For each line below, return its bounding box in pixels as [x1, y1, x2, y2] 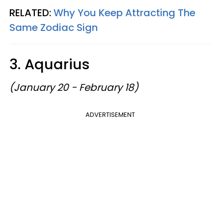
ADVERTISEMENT [85, 110, 135, 119]
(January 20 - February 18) [9, 80, 138, 94]
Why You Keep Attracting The [54, 5, 195, 20]
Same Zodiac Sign [9, 20, 98, 34]
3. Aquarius [9, 54, 90, 74]
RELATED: [9, 5, 54, 20]
